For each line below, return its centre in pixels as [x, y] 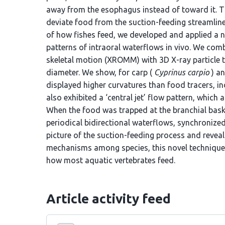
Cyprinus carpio [182, 72]
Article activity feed [108, 199]
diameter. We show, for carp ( [100, 72]
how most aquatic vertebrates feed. [111, 160]
